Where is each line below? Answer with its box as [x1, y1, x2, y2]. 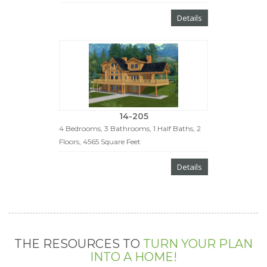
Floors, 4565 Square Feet [59, 136, 141, 146]
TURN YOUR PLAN [143, 236, 253, 251]
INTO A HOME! [90, 249, 177, 264]
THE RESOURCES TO [14, 236, 143, 251]
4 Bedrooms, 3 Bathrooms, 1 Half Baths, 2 [59, 123, 201, 133]
